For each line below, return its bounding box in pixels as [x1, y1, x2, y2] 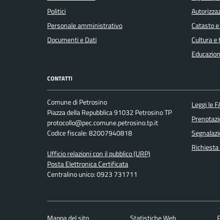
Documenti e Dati [47, 34, 97, 45]
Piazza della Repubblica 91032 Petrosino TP [47, 107, 172, 118]
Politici [47, 5, 66, 17]
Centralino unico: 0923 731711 [47, 169, 137, 180]
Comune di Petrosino [47, 97, 107, 108]
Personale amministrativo [47, 20, 122, 31]
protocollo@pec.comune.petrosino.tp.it [47, 117, 158, 129]
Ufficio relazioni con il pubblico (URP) [47, 148, 150, 160]
